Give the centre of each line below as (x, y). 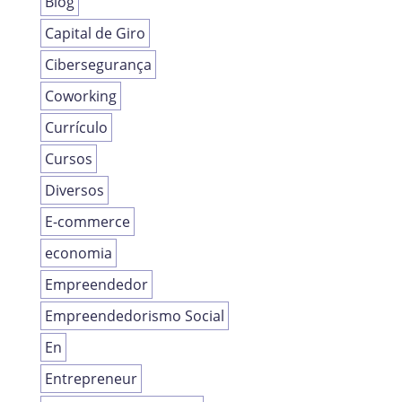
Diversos (74, 191)
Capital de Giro (95, 34)
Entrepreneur (91, 379)
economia (78, 253)
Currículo (76, 128)
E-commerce (87, 222)
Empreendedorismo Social (134, 316)
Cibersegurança (98, 65)
